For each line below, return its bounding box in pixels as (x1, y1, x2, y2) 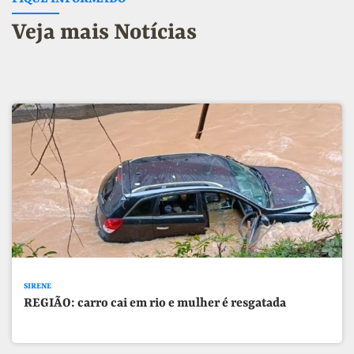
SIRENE (24, 281, 52, 291)
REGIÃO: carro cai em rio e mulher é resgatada (24, 296, 287, 311)
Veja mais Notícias (12, 20, 197, 46)
